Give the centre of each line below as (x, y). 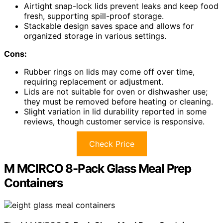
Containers (34, 183)
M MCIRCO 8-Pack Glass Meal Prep (98, 168)
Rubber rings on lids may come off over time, (109, 71)
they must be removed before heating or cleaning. (118, 101)
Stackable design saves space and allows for (109, 26)
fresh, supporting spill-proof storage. (94, 16)
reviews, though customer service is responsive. (114, 121)
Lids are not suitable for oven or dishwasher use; (116, 91)
